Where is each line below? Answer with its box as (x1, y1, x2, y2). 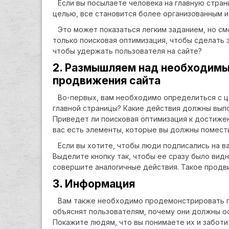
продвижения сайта (53, 74, 161, 87)
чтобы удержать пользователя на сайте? (53, 47, 202, 55)
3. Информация (53, 177, 135, 190)
